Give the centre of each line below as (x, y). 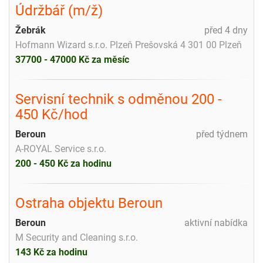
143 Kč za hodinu (51, 252)
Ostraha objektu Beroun (89, 203)
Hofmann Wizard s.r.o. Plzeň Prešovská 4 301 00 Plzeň (129, 45)
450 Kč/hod (52, 114)
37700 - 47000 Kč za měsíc (72, 59)
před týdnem (222, 134)
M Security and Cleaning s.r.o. (77, 237)
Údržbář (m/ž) (59, 10)
